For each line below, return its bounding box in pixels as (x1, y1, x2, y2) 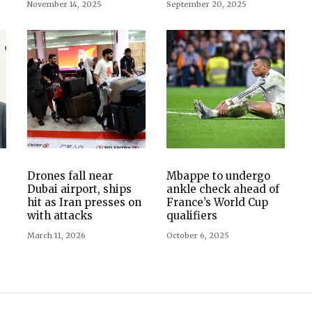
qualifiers (166, 208, 217, 222)
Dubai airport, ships (27, 182, 132, 196)
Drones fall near (27, 169, 113, 182)
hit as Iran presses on (27, 195, 141, 209)
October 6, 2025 (166, 230, 229, 240)
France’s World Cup (166, 195, 268, 209)
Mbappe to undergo (166, 169, 270, 182)
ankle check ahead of (166, 182, 279, 196)
